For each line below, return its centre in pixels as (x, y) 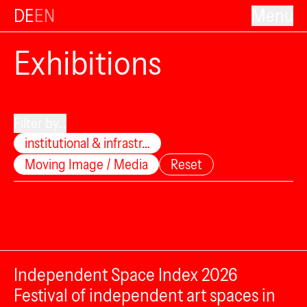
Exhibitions (87, 63)
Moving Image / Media (86, 164)
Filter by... (40, 123)
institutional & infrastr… (87, 143)
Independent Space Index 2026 (126, 275)
